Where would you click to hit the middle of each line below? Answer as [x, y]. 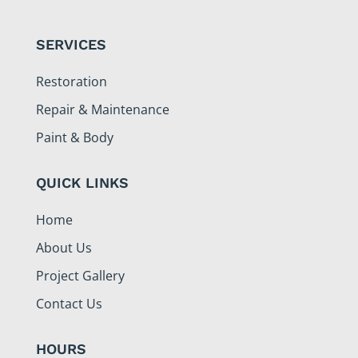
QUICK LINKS [82, 182]
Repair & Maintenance [102, 109]
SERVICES [71, 44]
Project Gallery [80, 275]
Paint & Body [74, 137]
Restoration [71, 81]
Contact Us [69, 303]
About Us [64, 247]
